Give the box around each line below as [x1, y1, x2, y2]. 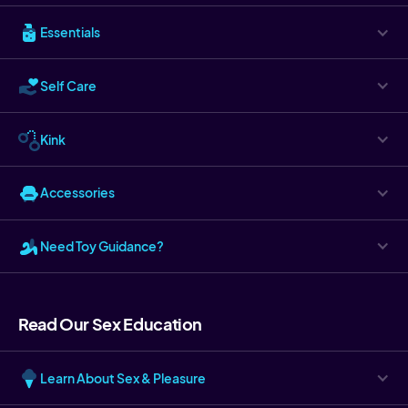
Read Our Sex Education [18, 313, 203, 335]
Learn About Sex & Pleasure [40, 369, 206, 386]
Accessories [40, 184, 115, 201]
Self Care [40, 76, 97, 94]
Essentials [40, 24, 100, 41]
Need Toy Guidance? [40, 237, 164, 254]
